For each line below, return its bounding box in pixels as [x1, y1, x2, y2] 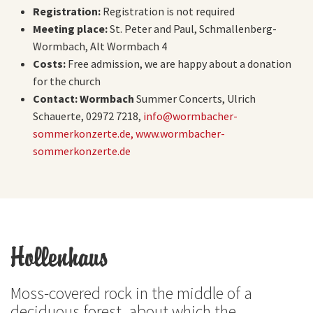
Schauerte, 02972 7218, [33, 108, 143, 123]
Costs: [33, 56, 66, 71]
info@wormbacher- [143, 108, 238, 123]
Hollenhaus [10, 242, 108, 272]
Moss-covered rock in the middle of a [10, 282, 252, 304]
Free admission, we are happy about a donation [66, 56, 291, 71]
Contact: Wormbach [33, 91, 134, 105]
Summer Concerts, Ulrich [134, 91, 256, 105]
